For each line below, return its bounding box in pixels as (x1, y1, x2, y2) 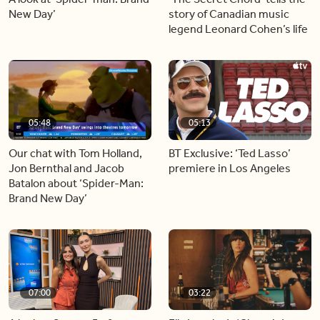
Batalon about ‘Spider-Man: (9, 176, 144, 190)
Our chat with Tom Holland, (9, 146, 142, 160)
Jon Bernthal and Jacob (9, 161, 124, 175)
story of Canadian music (169, 6, 289, 21)
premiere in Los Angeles (169, 161, 291, 175)
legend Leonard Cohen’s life (169, 21, 308, 36)
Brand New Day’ (9, 191, 87, 205)
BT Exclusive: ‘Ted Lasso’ (169, 146, 291, 160)
